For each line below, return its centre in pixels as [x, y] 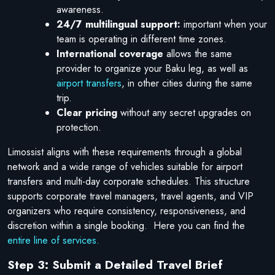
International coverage [110, 53]
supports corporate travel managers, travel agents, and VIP [130, 196]
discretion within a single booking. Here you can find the [126, 225]
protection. [79, 127]
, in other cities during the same [187, 83]
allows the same [198, 53]
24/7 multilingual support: [118, 24]
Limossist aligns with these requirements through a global [125, 152]
